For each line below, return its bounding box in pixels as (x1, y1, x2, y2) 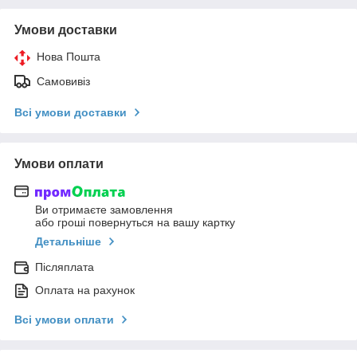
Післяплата (35, 261, 94, 274)
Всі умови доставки (14, 105, 127, 119)
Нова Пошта (37, 49, 100, 63)
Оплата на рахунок (35, 284, 135, 297)
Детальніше (35, 235, 101, 249)
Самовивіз (37, 74, 90, 88)
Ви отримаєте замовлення (35, 203, 173, 217)
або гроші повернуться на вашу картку (35, 216, 235, 229)
